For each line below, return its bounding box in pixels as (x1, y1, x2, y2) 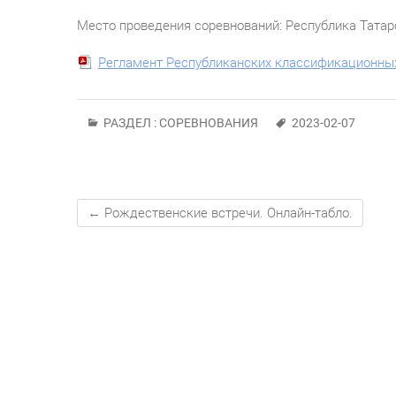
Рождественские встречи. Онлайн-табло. (101, 204, 353, 221)
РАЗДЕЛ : (101, 115, 159, 130)
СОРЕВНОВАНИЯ (159, 115, 258, 130)
